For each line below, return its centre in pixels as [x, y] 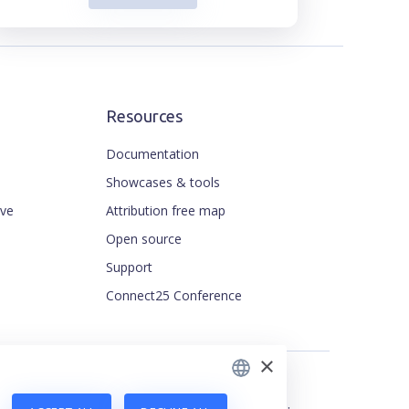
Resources [144, 115]
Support [129, 267]
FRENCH [232, 290]
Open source [144, 238]
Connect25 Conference [174, 295]
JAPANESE [236, 321]
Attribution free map [166, 210]
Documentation [152, 153]
